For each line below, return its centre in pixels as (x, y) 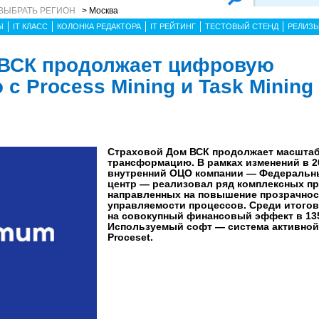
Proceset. (130, 237)
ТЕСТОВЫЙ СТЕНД (242, 26)
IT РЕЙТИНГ (173, 26)
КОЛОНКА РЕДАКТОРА (99, 26)
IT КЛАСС (30, 26)
